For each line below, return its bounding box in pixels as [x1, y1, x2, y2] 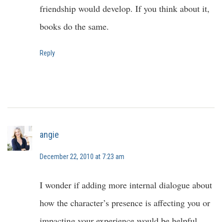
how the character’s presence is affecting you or [40, 196, 210, 209]
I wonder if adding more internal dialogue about [40, 178, 212, 191]
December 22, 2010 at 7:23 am [40, 152, 124, 161]
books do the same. [40, 20, 109, 33]
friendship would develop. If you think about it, [40, 2, 210, 15]
